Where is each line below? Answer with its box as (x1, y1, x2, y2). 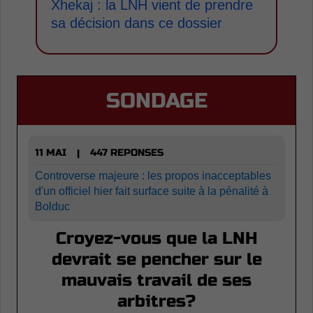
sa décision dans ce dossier (51, 15, 222, 31)
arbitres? (117, 291, 196, 312)
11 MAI (35, 147, 66, 159)
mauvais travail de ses (61, 270, 252, 291)
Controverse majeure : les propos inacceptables (35, 169, 271, 182)
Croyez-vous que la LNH (55, 228, 258, 249)
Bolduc (35, 200, 70, 212)
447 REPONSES (90, 147, 163, 159)
